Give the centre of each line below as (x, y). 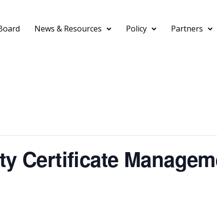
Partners (187, 28)
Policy (137, 28)
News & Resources (68, 28)
